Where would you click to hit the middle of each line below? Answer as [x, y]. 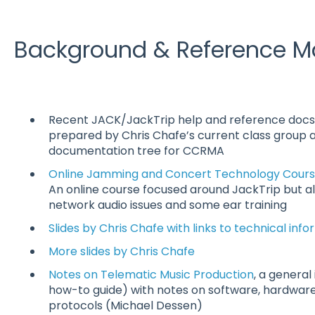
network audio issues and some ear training [167, 205]
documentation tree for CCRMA [136, 150]
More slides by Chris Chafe [121, 252]
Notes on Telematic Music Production [151, 275]
